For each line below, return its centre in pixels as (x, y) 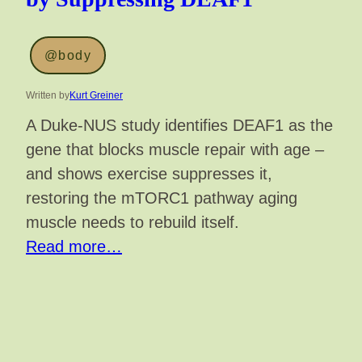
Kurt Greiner (96, 96)
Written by (48, 96)
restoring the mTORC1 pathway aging (162, 198)
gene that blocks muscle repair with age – (175, 150)
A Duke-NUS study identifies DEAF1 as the (179, 126)
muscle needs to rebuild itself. (133, 223)
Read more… (74, 247)
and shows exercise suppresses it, (149, 174)
